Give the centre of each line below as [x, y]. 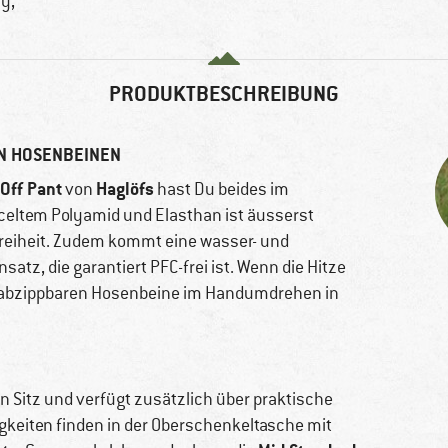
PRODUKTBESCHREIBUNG [224, 94]
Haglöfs [125, 189]
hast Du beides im [221, 189]
